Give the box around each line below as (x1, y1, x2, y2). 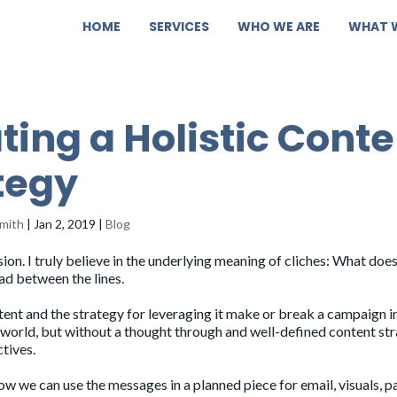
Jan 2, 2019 (34, 216, 97, 231)
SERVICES (149, 18, 209, 35)
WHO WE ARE (237, 18, 320, 35)
